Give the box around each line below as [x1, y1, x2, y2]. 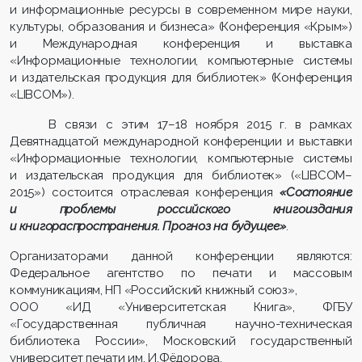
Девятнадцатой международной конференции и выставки [10, 134, 352, 149]
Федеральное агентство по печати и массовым [10, 266, 352, 281]
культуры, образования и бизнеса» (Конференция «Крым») [10, 19, 352, 35]
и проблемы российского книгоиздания [10, 202, 352, 217]
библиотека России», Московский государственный [10, 334, 352, 349]
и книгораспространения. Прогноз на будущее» [10, 219, 286, 234]
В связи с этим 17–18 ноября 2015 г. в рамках [48, 117, 352, 133]
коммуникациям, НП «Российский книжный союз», [10, 283, 297, 298]
